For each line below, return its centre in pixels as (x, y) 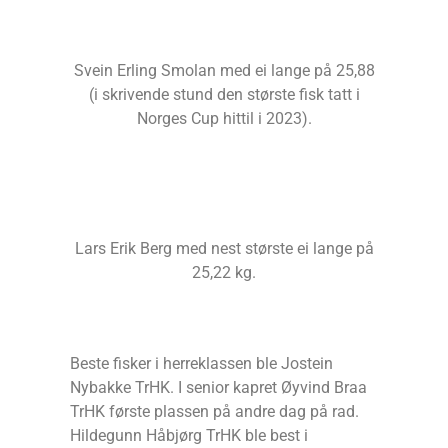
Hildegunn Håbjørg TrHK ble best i (189, 436)
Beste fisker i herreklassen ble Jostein (201, 364)
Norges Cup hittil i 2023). (224, 119)
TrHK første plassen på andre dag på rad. (214, 412)
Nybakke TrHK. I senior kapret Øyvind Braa (218, 388)
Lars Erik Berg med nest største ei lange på (224, 248)
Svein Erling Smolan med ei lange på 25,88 (224, 71)
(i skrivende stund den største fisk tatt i (224, 95)
